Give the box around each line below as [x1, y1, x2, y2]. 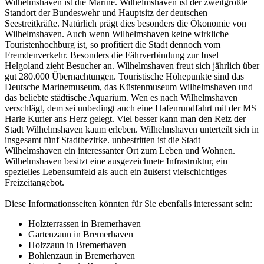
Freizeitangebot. [5, 177, 64, 188]
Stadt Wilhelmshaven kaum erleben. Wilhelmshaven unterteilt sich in [5, 124, 259, 135]
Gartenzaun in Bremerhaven [28, 229, 133, 240]
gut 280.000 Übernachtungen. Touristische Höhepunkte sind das [5, 71, 244, 82]
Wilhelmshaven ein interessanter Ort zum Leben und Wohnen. [5, 146, 235, 156]
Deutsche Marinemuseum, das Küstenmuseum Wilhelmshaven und [5, 82, 253, 93]
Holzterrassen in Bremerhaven [28, 219, 141, 229]
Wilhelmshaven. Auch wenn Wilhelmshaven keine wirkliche [5, 29, 229, 39]
